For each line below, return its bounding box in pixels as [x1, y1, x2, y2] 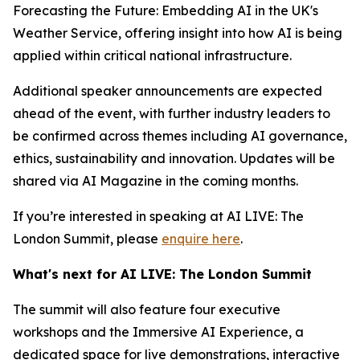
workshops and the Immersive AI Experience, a [13, 324, 304, 340]
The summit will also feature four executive [13, 301, 280, 317]
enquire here [162, 231, 240, 247]
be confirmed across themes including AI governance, [13, 128, 347, 144]
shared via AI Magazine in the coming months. [13, 173, 298, 189]
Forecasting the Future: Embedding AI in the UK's [13, 2, 318, 18]
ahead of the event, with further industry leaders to [13, 105, 330, 121]
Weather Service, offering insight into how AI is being [13, 25, 342, 41]
